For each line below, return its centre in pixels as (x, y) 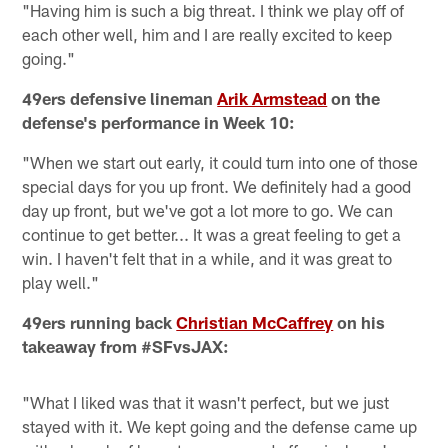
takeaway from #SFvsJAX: (126, 345)
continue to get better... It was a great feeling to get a (212, 233)
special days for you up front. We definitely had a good (217, 185)
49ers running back (99, 321)
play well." (61, 281)
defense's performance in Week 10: (159, 121)
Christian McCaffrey (255, 321)
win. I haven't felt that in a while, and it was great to (207, 257)
